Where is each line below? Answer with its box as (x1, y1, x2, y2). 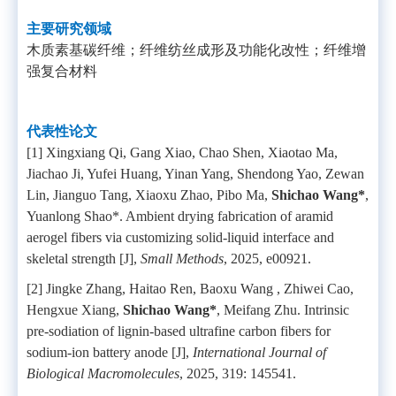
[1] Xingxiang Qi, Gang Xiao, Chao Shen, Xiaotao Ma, (27, 145, 338, 160)
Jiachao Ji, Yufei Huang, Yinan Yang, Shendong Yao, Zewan (27, 166, 364, 181)
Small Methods (141, 251, 224, 266)
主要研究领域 (27, 21, 111, 36)
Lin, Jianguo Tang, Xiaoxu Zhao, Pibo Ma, (27, 187, 271, 202)
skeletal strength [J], (27, 251, 141, 266)
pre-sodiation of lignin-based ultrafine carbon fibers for (27, 324, 331, 339)
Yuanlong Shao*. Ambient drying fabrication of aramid (27, 209, 333, 224)
